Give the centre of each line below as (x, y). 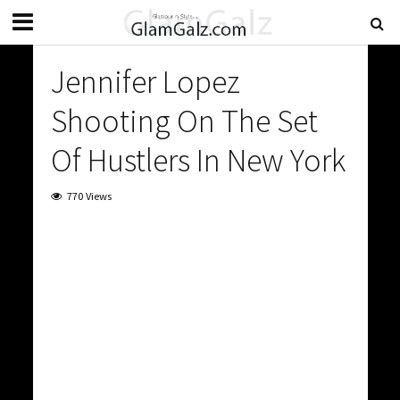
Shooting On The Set (184, 121)
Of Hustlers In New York (198, 160)
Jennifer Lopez (145, 82)
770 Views (89, 196)
